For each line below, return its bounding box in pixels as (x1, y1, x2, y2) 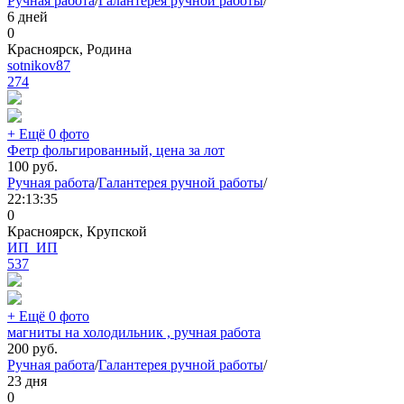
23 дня (7, 373, 47, 390)
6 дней (7, 9, 48, 25)
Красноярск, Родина (7, 41, 132, 58)
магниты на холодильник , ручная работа (7, 325, 261, 341)
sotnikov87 (7, 58, 70, 74)
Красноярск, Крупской (7, 224, 147, 240)
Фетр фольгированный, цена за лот (7, 142, 225, 159)
